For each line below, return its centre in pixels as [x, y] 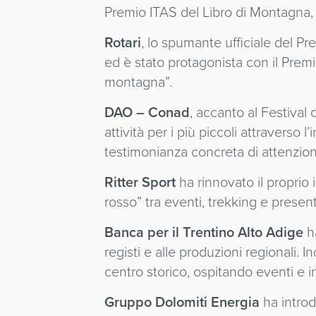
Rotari [123, 42]
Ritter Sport [140, 182]
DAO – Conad [147, 112]
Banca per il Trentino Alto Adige [204, 232]
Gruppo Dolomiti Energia [182, 302]
